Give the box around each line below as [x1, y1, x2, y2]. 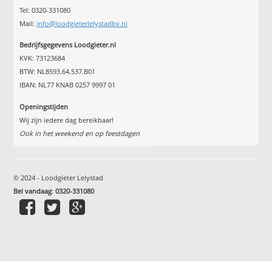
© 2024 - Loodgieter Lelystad [13, 172, 104, 182]
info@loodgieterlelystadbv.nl [36, 18, 128, 28]
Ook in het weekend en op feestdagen [19, 128, 140, 138]
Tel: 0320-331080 [19, 5, 71, 15]
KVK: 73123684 [19, 53, 66, 63]
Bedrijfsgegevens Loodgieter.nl [19, 40, 117, 50]
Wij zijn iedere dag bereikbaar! [19, 115, 114, 124]
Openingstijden [19, 101, 69, 111]
